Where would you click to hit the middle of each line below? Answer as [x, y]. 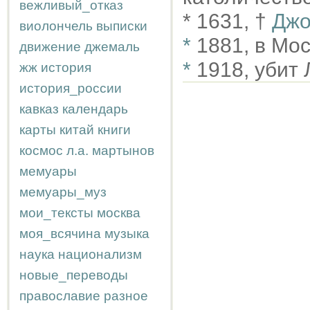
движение [50, 47]
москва [119, 213]
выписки [122, 26]
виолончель [56, 26]
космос [41, 151]
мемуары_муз [63, 192]
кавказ [39, 109]
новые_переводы [74, 275]
